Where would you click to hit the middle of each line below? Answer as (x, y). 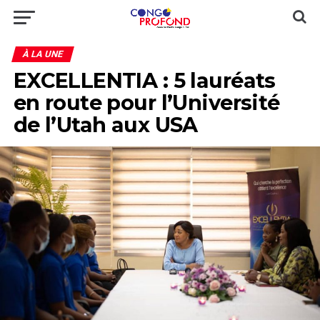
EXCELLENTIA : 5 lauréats (144, 80)
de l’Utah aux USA (105, 125)
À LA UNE (42, 54)
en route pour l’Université (146, 102)
